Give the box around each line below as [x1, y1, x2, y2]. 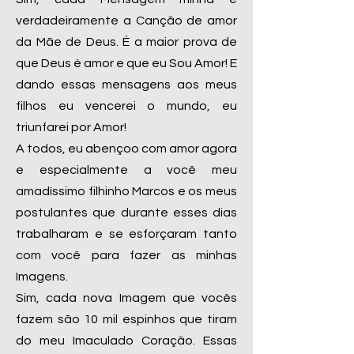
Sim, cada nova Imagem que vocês [16, 292, 237, 304]
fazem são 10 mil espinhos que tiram [16, 313, 237, 326]
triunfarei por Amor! [16, 121, 126, 134]
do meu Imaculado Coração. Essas [16, 334, 237, 347]
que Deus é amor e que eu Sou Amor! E [16, 57, 237, 70]
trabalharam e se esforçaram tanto [16, 228, 237, 240]
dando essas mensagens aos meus [16, 78, 237, 91]
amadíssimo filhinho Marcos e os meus [16, 185, 237, 198]
